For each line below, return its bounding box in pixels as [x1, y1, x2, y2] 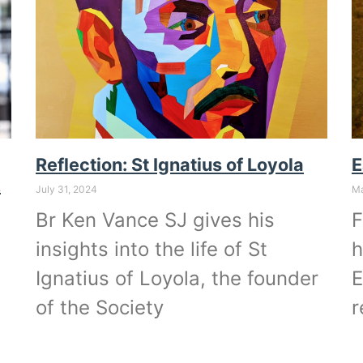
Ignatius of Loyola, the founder [36, 267, 318, 291]
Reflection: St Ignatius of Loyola [36, 154, 304, 176]
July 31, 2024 [36, 183, 97, 196]
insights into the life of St [36, 237, 267, 262]
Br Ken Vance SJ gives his [36, 208, 275, 233]
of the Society [36, 296, 164, 320]
